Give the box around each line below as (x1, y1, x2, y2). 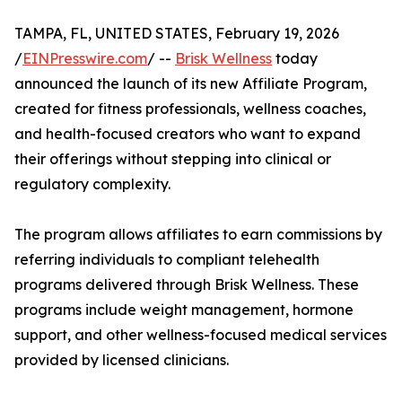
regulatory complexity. (14, 175, 170, 194)
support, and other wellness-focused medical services (14, 326, 387, 345)
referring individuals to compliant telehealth (14, 250, 319, 269)
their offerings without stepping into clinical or (14, 150, 331, 169)
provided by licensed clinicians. (14, 351, 229, 370)
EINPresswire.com (22, 49, 147, 68)
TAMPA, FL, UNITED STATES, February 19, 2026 (14, 24, 339, 43)
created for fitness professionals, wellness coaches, (14, 100, 366, 118)
